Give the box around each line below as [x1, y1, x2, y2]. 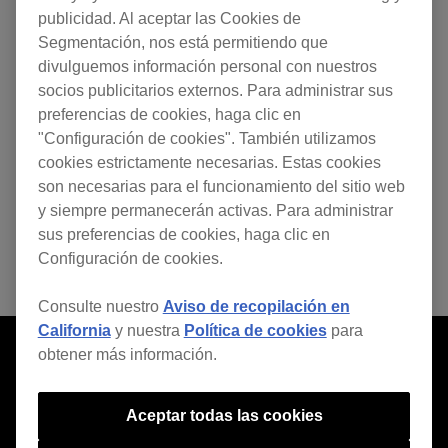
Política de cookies [183, 321, 327, 339]
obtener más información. [37, 345, 217, 363]
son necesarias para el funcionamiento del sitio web [37, 177, 405, 195]
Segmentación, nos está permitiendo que [37, 33, 328, 51]
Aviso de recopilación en [162, 297, 350, 315]
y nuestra [110, 321, 184, 339]
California [37, 321, 111, 339]
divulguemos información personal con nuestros [37, 57, 377, 75]
